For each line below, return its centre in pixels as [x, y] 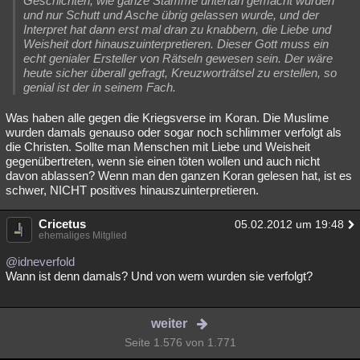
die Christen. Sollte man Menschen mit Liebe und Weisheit [158, 147]
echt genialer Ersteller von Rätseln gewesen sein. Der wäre [178, 58]
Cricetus [62, 224]
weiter [170, 323]
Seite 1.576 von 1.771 [180, 342]
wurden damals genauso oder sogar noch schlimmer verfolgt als [174, 132]
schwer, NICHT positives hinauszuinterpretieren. [132, 190]
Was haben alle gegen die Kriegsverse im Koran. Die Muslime [167, 118]
